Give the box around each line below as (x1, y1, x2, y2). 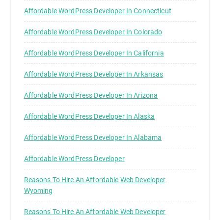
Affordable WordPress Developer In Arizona (24, 91, 158, 100)
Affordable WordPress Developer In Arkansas (24, 70, 164, 79)
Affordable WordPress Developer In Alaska (24, 112, 155, 121)
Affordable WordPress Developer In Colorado (24, 28, 163, 36)
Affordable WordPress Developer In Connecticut (24, 7, 171, 15)
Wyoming (24, 187, 53, 195)
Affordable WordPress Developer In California (24, 49, 164, 57)
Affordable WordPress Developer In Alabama (24, 134, 162, 142)
